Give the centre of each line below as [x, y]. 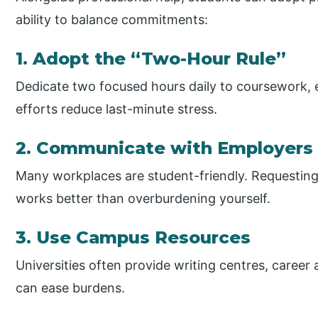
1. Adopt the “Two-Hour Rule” [151, 58]
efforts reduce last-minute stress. [117, 109]
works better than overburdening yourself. [143, 198]
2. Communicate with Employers [165, 148]
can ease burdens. [71, 287]
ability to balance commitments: [112, 19]
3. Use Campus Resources [133, 237]
